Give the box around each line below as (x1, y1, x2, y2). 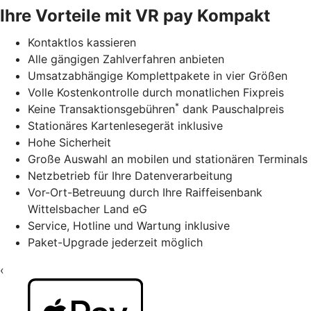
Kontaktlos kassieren (28, 35, 136, 49)
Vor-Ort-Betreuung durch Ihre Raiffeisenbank (28, 185, 262, 199)
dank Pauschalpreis (179, 101, 284, 116)
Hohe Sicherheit (28, 135, 111, 149)
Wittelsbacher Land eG (28, 201, 147, 216)
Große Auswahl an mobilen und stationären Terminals (28, 151, 308, 166)
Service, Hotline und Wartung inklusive (28, 218, 230, 233)
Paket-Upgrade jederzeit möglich (28, 235, 203, 249)
